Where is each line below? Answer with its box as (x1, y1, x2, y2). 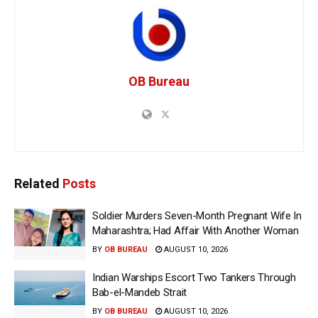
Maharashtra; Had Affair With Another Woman (92, 224, 299, 238)
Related (14, 176, 60, 192)
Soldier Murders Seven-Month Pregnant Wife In (92, 209, 302, 223)
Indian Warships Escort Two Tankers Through (92, 270, 296, 284)
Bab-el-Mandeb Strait (92, 285, 187, 299)
